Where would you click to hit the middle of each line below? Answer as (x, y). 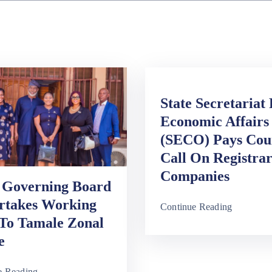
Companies (195, 176)
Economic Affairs (215, 121)
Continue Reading (196, 207)
